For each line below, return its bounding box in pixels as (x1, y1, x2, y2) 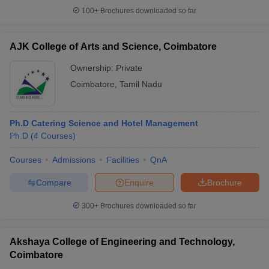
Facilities (106, 155, 139, 165)
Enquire (124, 177, 154, 187)
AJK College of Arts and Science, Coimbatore (10, 41, 217, 52)
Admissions (52, 155, 95, 165)
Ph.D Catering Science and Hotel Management (10, 118, 198, 128)
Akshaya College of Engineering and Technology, (10, 237, 235, 247)
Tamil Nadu (119, 79, 162, 89)
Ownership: (70, 63, 116, 73)
